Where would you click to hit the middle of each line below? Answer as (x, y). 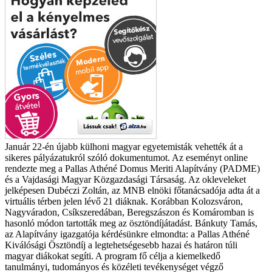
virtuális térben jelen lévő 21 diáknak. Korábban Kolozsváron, (124, 201)
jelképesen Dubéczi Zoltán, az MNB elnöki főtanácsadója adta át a (132, 190)
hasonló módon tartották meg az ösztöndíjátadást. (100, 223)
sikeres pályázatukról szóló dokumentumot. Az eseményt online (126, 157)
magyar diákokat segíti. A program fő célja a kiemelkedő (113, 256)
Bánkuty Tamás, (226, 223)
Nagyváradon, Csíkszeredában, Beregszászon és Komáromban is (129, 212)
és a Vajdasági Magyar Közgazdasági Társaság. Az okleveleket (125, 179)
